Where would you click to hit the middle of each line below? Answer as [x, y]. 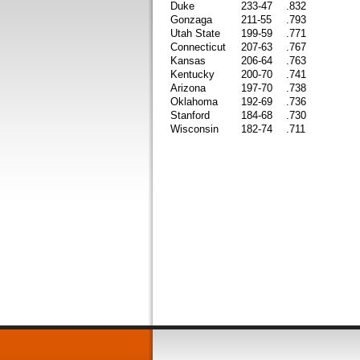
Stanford [190, 115]
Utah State [195, 33]
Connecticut [198, 47]
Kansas [188, 61]
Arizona [188, 88]
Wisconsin [194, 129]
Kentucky [192, 74]
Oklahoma [194, 102]
